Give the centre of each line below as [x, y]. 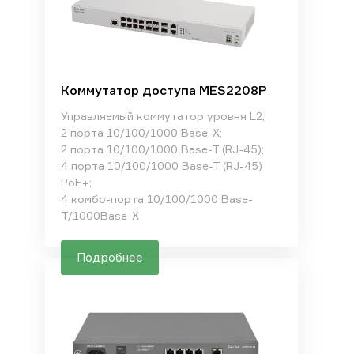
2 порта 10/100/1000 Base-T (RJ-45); [162, 149]
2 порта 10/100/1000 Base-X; [141, 132]
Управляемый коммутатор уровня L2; [162, 116]
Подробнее [109, 257]
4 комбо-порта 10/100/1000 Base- [156, 199]
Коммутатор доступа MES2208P [164, 90]
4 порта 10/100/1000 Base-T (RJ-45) [161, 166]
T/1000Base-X [100, 215]
